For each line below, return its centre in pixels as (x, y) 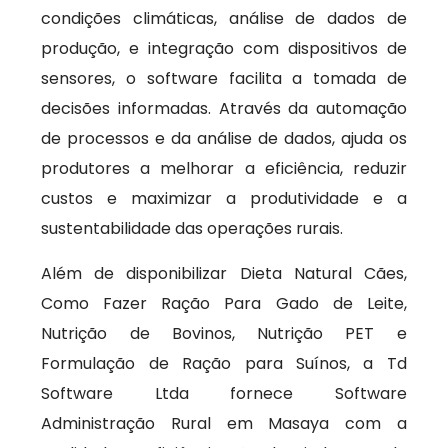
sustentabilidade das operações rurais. (192, 228)
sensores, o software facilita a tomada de (224, 78)
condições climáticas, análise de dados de (224, 18)
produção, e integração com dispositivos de (224, 48)
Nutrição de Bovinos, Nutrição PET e (224, 333)
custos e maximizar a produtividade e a (224, 198)
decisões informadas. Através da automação (224, 108)
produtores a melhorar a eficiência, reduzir (224, 168)
